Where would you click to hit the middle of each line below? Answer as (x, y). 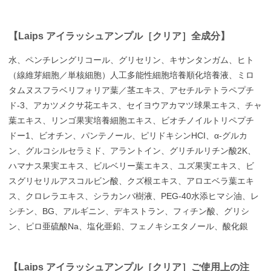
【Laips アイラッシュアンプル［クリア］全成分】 (119, 35)
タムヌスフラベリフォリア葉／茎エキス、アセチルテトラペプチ (132, 90)
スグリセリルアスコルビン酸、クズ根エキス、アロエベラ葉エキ (132, 181)
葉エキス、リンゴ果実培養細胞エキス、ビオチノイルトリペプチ (132, 120)
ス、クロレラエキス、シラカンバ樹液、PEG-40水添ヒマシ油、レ (134, 196)
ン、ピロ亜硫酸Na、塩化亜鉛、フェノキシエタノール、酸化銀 (129, 226)
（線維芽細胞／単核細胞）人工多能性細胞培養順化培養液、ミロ (132, 75)
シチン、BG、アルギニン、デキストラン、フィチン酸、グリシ (129, 211)
